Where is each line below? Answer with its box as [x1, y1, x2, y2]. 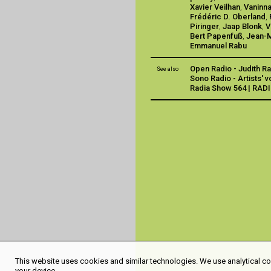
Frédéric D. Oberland [190, 12, 266, 21]
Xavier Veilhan [190, 2, 241, 11]
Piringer [190, 22, 220, 31]
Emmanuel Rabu [190, 41, 247, 50]
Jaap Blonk [223, 22, 263, 31]
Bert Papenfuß [190, 31, 243, 41]
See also [156, 66, 178, 72]
